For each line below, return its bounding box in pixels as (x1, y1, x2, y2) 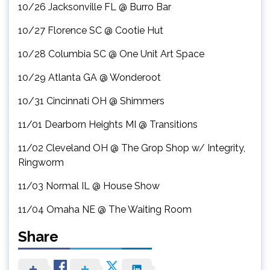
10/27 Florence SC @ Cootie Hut (18, 24, 163, 36)
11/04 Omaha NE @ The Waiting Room (18, 203, 192, 215)
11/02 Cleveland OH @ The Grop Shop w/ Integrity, (18, 142, 245, 154)
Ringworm (18, 156, 64, 168)
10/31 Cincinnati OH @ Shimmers (18, 95, 165, 107)
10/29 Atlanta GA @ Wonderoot (18, 71, 161, 83)
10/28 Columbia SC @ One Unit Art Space (18, 48, 204, 60)
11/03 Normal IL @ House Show (18, 180, 160, 192)
